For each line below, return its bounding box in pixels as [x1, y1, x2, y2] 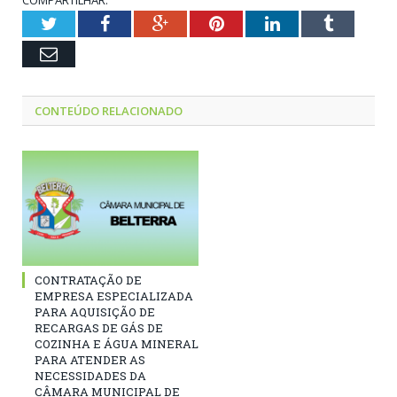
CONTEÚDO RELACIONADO [35, 103, 183, 120]
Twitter [56, 14, 109, 33]
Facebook [108, 14, 178, 33]
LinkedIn [278, 14, 345, 33]
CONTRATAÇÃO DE [35, 272, 142, 289]
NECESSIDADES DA [35, 368, 146, 385]
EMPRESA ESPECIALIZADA [35, 288, 193, 305]
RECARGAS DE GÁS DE [35, 320, 163, 337]
